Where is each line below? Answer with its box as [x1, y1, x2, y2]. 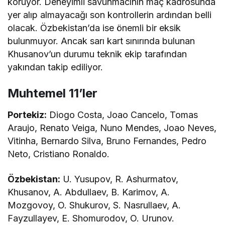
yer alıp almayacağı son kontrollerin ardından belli [8, 10, 212, 21]
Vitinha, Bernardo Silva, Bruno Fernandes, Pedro [8, 136, 207, 147]
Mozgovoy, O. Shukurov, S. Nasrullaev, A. [8, 200, 181, 211]
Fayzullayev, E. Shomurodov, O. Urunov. [8, 213, 175, 224]
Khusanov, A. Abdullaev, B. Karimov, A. [8, 187, 170, 198]
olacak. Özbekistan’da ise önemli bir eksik [8, 23, 181, 34]
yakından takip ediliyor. [8, 62, 103, 73]
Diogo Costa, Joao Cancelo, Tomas [47, 109, 198, 121]
